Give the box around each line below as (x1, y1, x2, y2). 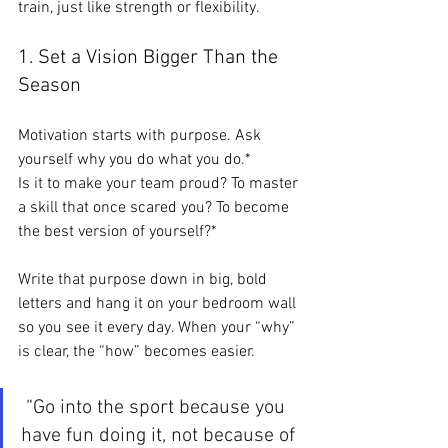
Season (18, 73, 81, 98)
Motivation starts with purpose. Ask (18, 125, 265, 146)
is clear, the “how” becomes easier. (18, 341, 255, 362)
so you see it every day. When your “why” (18, 317, 299, 338)
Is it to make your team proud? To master (18, 173, 302, 194)
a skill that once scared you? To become (18, 197, 293, 218)
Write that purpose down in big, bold (18, 269, 271, 290)
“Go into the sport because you (21, 395, 290, 420)
